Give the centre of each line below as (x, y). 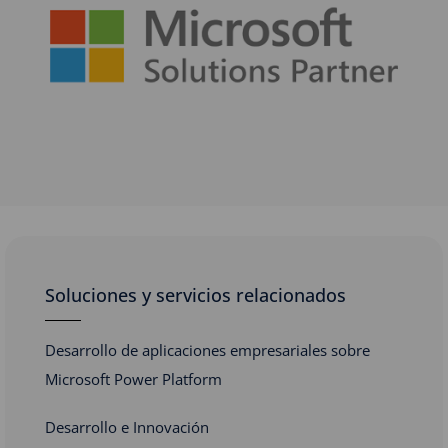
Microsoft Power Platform (133, 378)
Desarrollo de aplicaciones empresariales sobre (207, 349)
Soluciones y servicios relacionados (195, 294)
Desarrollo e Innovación (127, 426)
